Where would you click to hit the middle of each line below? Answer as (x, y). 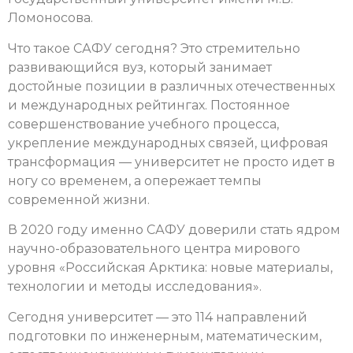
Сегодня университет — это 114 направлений (158, 317)
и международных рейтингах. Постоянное (149, 105)
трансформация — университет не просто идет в (171, 162)
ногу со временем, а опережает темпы (135, 180)
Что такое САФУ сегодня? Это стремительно (154, 48)
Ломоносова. (50, 18)
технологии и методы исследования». (135, 287)
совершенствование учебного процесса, (143, 124)
